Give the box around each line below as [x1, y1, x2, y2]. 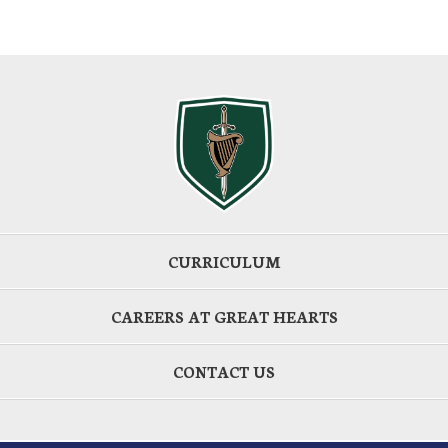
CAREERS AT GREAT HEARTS [110, 305, 338, 327]
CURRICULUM [167, 250, 281, 272]
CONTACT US [173, 360, 275, 382]
